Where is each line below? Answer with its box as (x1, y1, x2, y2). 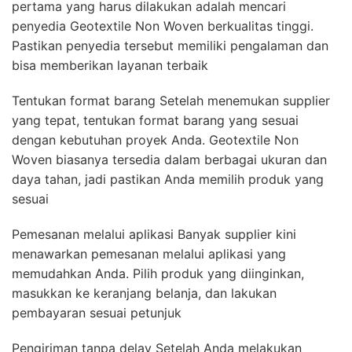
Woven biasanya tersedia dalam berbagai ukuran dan (12, 152, 327, 168)
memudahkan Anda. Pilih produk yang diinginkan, (12, 266, 304, 282)
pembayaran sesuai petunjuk (12, 305, 181, 321)
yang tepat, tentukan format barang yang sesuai (12, 112, 299, 129)
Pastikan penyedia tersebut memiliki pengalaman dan (12, 38, 328, 54)
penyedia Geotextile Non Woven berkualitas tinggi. (12, 18, 313, 35)
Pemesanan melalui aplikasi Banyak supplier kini (12, 226, 296, 243)
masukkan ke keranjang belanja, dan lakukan (12, 285, 277, 302)
